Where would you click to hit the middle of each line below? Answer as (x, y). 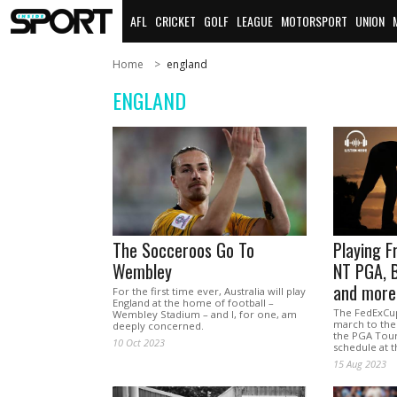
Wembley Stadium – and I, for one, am (205, 315)
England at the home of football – (193, 303)
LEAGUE (255, 21)
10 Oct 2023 (139, 343)
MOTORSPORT (314, 21)
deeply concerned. (158, 326)
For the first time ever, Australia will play (209, 292)
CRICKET (175, 21)
